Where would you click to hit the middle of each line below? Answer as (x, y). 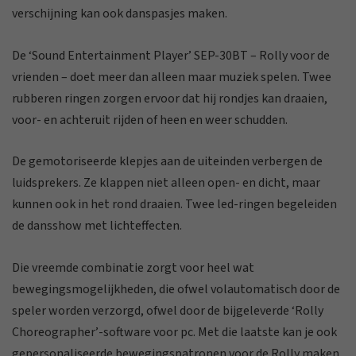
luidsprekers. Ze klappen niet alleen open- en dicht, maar (166, 183)
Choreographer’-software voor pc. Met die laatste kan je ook (174, 332)
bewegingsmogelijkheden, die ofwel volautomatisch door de (176, 289)
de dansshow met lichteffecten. (97, 226)
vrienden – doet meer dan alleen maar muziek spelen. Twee (172, 77)
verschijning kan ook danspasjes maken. (120, 14)
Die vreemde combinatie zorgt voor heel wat (133, 267)
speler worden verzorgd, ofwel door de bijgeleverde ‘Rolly (168, 310)
